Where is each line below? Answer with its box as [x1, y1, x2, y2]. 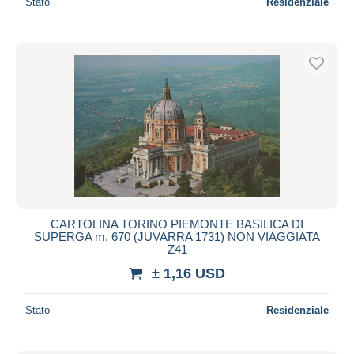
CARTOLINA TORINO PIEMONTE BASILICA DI [51, 217, 303, 231]
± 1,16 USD [152, 265, 225, 281]
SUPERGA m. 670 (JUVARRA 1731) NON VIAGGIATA [34, 229, 320, 243]
